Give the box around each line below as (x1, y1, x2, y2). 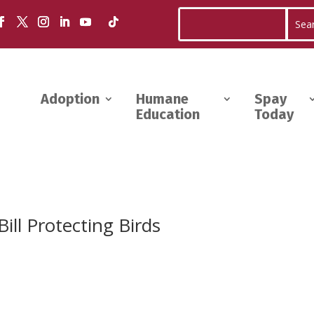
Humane (135, 90, 189, 108)
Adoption (40, 90, 100, 108)
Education (135, 106, 200, 123)
